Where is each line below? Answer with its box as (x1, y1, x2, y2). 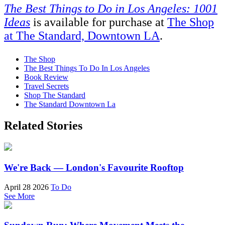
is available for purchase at (30, 16, 167, 29)
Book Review (24, 73, 68, 82)
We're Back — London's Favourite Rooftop (4, 162, 184, 173)
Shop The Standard (24, 91, 85, 100)
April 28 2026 (4, 182, 49, 191)
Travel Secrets (24, 82, 69, 91)
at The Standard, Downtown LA (4, 29, 160, 43)
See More (4, 191, 35, 200)
